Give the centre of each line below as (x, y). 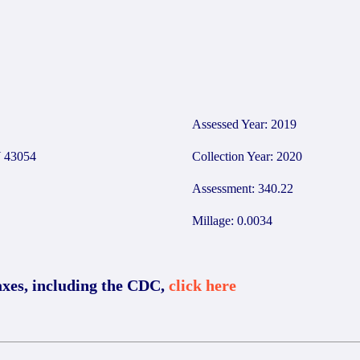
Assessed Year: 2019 (244, 124)
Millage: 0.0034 (232, 221)
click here (202, 285)
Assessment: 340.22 (243, 188)
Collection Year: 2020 (247, 156)
